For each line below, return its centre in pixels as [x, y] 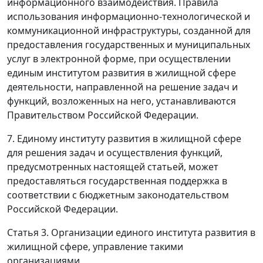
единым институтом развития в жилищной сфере [122, 73]
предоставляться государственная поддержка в [117, 181]
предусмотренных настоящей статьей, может [113, 166]
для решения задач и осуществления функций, [115, 152]
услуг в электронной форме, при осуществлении [119, 58]
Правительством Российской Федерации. [103, 115]
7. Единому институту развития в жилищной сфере [124, 138]
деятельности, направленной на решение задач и [122, 87]
